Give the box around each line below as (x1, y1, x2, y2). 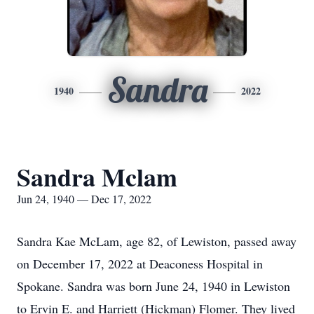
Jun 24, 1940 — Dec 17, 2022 (17, 191, 151, 206)
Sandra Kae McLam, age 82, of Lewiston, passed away (17, 233, 296, 250)
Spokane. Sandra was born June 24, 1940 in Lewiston (17, 278, 290, 294)
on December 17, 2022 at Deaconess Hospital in (17, 255, 263, 272)
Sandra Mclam (17, 158, 177, 195)
